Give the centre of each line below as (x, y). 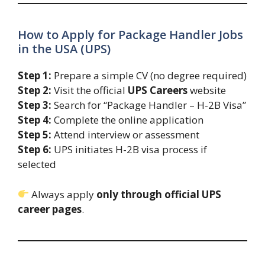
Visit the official (90, 91)
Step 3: (35, 105)
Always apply (63, 194)
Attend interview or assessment (125, 135)
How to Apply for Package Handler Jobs (130, 35)
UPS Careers (158, 91)
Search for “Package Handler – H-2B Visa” (149, 105)
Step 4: (35, 120)
